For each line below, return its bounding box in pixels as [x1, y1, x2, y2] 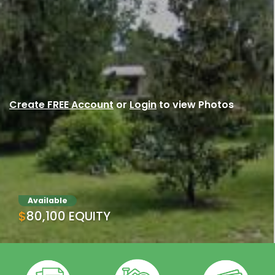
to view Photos [157, 98, 234, 112]
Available [28, 195, 68, 206]
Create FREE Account [9, 98, 114, 112]
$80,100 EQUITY [26, 207, 110, 225]
